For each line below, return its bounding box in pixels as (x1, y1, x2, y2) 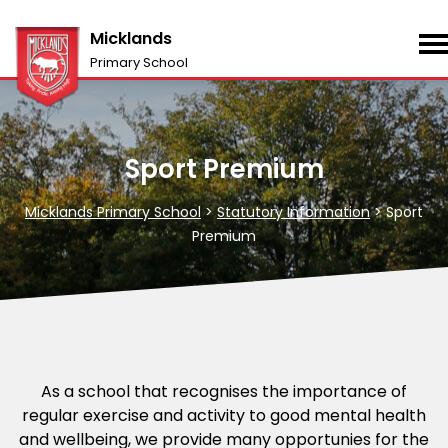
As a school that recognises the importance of (41, 380, 407, 403)
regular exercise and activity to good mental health (22, 404, 426, 427)
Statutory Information (217, 202, 370, 222)
